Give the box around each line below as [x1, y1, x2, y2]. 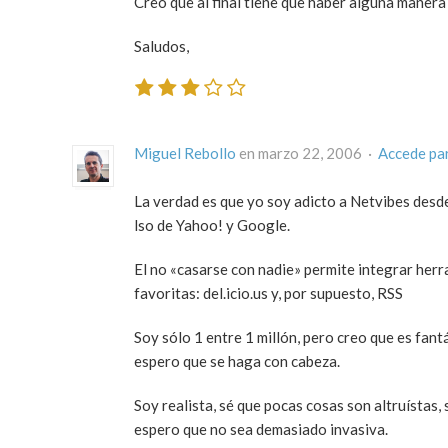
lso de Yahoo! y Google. [134, 216, 290, 235]
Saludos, [134, 36, 189, 55]
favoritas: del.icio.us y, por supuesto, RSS [134, 284, 403, 303]
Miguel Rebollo [134, 144, 236, 163]
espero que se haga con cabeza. [134, 352, 340, 371]
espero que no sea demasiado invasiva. [134, 420, 388, 439]
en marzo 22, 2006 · [236, 144, 378, 163]
